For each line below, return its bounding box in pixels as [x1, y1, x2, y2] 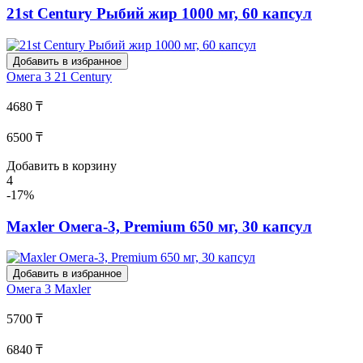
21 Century [54, 69, 112, 83]
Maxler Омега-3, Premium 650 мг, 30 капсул [6, 217, 312, 235]
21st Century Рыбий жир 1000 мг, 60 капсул [6, 5, 312, 23]
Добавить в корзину [6, 158, 117, 173]
